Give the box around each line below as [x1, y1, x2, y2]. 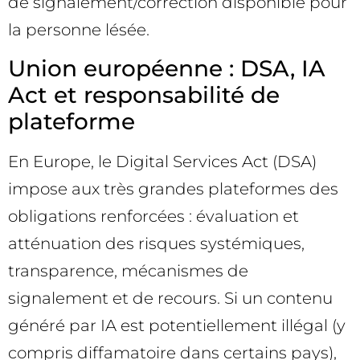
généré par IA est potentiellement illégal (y [8, 315, 346, 335]
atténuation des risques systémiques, [8, 233, 305, 253]
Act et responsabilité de [8, 80, 280, 108]
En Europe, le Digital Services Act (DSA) [8, 151, 317, 171]
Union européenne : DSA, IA [8, 54, 325, 82]
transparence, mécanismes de [8, 260, 248, 280]
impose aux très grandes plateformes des [8, 178, 338, 198]
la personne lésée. [8, 20, 149, 40]
